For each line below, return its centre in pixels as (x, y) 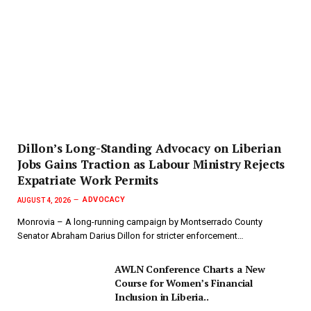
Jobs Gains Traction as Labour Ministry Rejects (151, 164)
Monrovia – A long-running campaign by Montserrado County (140, 222)
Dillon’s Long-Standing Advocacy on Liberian (149, 148)
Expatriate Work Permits (88, 180)
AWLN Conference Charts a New (190, 269)
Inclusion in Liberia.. (162, 297)
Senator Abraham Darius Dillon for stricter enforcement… (131, 236)
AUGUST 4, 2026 (44, 200)
